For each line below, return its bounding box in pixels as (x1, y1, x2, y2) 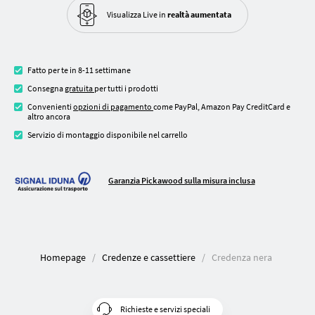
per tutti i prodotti (94, 82, 158, 94)
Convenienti (27, 101, 73, 112)
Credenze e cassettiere (102, 251, 195, 264)
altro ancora (27, 110, 70, 122)
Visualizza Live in (107, 8, 167, 20)
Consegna (27, 82, 65, 94)
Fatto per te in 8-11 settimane (27, 64, 131, 75)
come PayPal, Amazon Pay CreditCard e (153, 101, 290, 112)
